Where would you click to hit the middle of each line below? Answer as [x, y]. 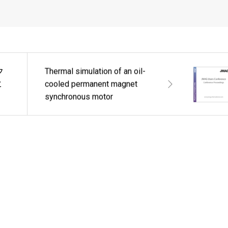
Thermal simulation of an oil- [95, 71]
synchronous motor [79, 97]
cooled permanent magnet [91, 84]
